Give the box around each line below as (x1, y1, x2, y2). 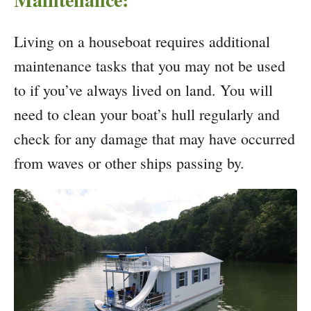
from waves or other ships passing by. (14, 152, 244, 173)
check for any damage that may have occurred (14, 128, 295, 149)
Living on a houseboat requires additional (14, 31, 270, 51)
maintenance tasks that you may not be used (14, 55, 285, 76)
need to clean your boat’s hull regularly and (14, 103, 280, 124)
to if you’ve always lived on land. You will (14, 79, 273, 100)
